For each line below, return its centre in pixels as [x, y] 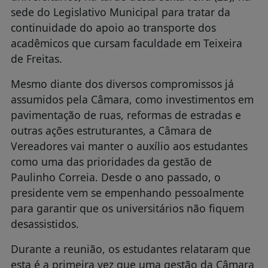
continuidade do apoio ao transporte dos [113, 27]
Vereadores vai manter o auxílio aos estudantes [129, 146]
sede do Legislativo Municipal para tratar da [120, 12]
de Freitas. [38, 58]
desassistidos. [45, 223]
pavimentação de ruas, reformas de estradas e [126, 115]
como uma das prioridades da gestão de [111, 161]
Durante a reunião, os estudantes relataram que [130, 249]
